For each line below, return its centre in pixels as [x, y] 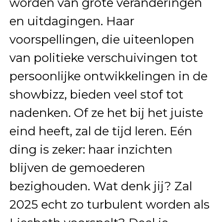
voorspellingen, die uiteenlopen [102, 39]
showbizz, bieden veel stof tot [96, 94]
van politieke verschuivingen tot [103, 57]
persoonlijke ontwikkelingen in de [108, 76]
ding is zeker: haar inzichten [91, 149]
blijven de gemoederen [77, 167]
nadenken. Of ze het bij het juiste [106, 112]
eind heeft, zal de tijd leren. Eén [101, 131]
